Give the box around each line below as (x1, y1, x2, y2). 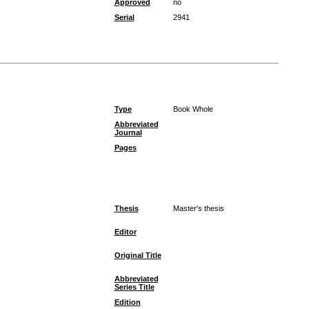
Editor (114, 228, 137, 236)
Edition (114, 298, 141, 306)
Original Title (114, 251, 161, 259)
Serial (114, 13, 134, 21)
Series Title (114, 283, 154, 291)
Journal (114, 128, 142, 137)
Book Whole (172, 105, 213, 113)
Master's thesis (172, 204, 224, 212)
